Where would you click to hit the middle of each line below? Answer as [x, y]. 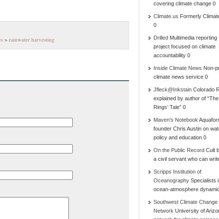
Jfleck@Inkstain [173, 89]
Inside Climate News [178, 68]
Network [164, 211]
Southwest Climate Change [186, 202]
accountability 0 [172, 55]
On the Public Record [179, 150]
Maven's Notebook [176, 120]
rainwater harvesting [32, 39]
